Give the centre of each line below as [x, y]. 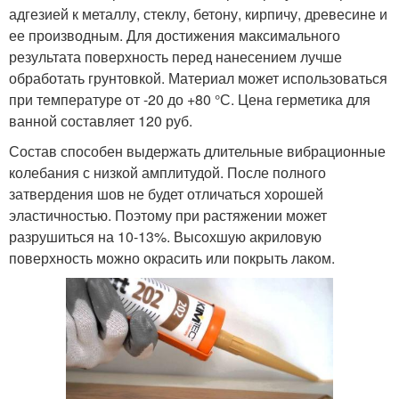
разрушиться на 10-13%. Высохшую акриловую [165, 237]
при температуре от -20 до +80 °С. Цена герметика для [190, 100]
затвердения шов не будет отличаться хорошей [166, 194]
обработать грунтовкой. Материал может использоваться [198, 78]
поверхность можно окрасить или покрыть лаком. [172, 258]
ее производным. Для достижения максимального [175, 36]
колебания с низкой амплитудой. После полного [167, 173]
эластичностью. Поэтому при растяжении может [168, 216]
